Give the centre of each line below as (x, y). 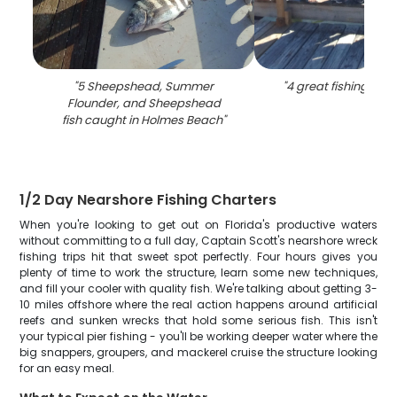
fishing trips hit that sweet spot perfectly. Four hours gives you (198, 257)
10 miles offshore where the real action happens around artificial (198, 304)
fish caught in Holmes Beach (142, 120)
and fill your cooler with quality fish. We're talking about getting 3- (198, 288)
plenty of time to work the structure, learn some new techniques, (198, 272)
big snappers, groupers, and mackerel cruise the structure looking (198, 352)
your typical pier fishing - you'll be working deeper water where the (198, 336)
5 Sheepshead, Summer (146, 86)
